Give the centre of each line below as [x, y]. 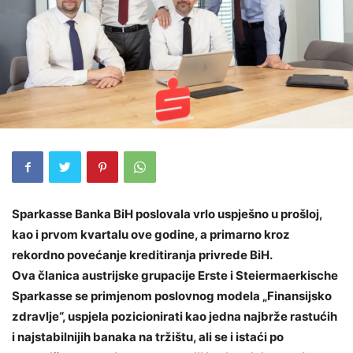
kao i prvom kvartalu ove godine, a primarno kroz [151, 234]
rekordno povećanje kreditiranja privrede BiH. [142, 255]
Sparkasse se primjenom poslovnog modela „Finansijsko [172, 295]
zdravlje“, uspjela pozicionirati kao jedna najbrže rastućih [175, 316]
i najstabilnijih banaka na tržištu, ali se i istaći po [148, 336]
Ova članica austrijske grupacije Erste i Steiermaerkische [175, 275]
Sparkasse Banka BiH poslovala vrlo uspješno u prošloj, [167, 214]
